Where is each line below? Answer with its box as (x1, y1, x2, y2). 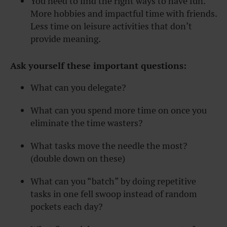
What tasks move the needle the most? (30, 139, 187, 152)
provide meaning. (30, 32, 101, 45)
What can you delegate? (30, 81, 126, 93)
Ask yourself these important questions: (10, 59, 186, 71)
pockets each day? (30, 200, 103, 212)
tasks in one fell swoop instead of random (30, 187, 197, 200)
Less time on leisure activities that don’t (30, 20, 192, 32)
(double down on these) (30, 152, 125, 164)
